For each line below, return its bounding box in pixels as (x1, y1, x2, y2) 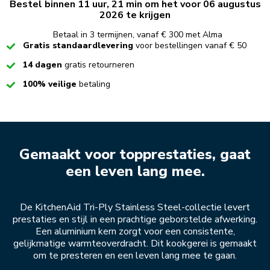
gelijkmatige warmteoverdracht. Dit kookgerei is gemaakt (13, 237, 257, 251)
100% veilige (23, 78, 79, 90)
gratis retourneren (64, 59, 134, 71)
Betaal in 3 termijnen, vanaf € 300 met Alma (52, 28, 222, 40)
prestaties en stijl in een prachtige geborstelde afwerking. (13, 213, 257, 227)
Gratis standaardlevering (23, 40, 136, 52)
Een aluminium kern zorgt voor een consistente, (35, 225, 235, 239)
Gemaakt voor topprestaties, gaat (19, 145, 251, 165)
